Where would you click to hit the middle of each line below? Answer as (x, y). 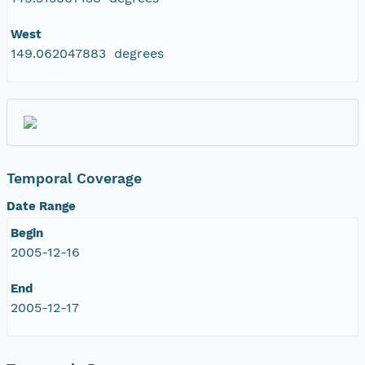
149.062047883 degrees (87, 53)
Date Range (41, 206)
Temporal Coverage (74, 178)
